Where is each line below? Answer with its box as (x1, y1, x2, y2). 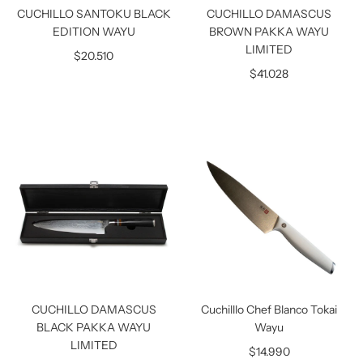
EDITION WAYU (52, 23, 135, 39)
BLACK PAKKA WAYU (36, 320, 152, 335)
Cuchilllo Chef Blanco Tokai (201, 302, 338, 317)
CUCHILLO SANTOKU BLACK (16, 6, 171, 21)
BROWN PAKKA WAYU (209, 23, 330, 39)
